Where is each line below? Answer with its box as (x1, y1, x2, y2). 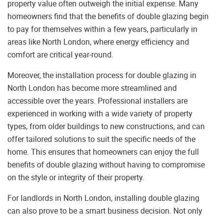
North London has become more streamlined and (7, 82, 177, 94)
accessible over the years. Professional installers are (7, 95, 188, 107)
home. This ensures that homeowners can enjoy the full (7, 146, 199, 158)
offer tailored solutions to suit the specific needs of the (7, 134, 195, 145)
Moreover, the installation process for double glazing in (7, 70, 196, 81)
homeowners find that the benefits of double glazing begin (7, 11, 209, 22)
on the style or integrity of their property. (7, 172, 144, 183)
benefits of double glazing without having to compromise (7, 159, 205, 170)
